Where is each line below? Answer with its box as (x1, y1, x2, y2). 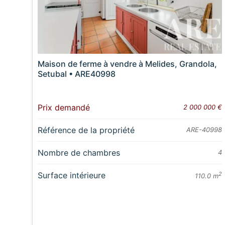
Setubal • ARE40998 (38, 69, 116, 79)
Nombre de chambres (38, 148, 121, 158)
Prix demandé (38, 102, 90, 113)
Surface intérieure (38, 170, 106, 181)
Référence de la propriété (38, 125, 135, 136)
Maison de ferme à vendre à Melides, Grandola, (38, 59, 217, 69)
